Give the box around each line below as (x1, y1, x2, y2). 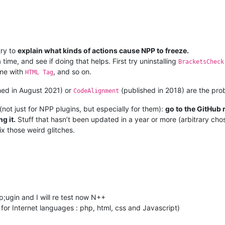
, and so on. (53, 67, 91, 76)
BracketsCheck (178, 58, 224, 65)
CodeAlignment (73, 87, 119, 94)
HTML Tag (25, 68, 53, 76)
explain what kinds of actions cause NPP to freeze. (18, 46, 189, 55)
